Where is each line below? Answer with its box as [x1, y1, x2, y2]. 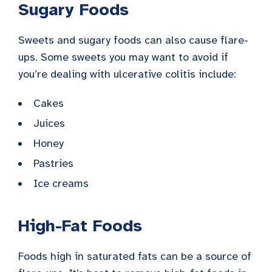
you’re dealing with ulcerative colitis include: [18, 67, 236, 81]
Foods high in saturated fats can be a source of [18, 250, 251, 263]
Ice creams [33, 177, 89, 191]
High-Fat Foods [18, 215, 142, 237]
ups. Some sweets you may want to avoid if [18, 50, 228, 64]
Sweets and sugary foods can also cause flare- [18, 33, 248, 47]
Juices [33, 117, 65, 131]
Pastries [33, 157, 73, 171]
